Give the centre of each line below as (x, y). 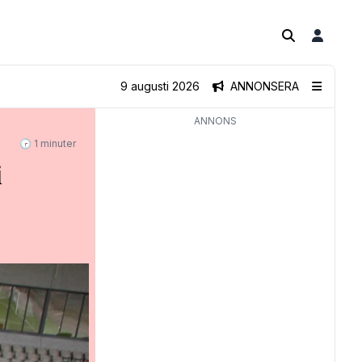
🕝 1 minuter (48, 143)
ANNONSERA (265, 86)
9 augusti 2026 (160, 86)
